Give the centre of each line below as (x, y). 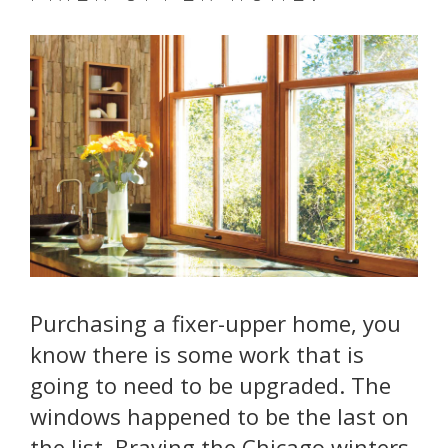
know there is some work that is (197, 354)
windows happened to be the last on (219, 416)
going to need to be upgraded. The (210, 385)
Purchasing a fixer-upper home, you (215, 323)
